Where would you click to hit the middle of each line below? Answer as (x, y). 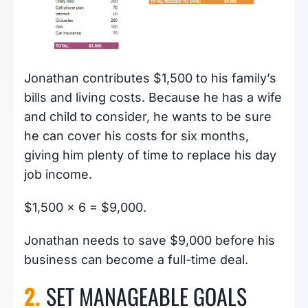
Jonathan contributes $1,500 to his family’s (150, 78)
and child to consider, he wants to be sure (148, 117)
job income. (58, 175)
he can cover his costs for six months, (136, 136)
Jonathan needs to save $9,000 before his (150, 241)
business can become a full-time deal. (136, 260)
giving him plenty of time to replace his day (150, 155)
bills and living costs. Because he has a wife (153, 98)
